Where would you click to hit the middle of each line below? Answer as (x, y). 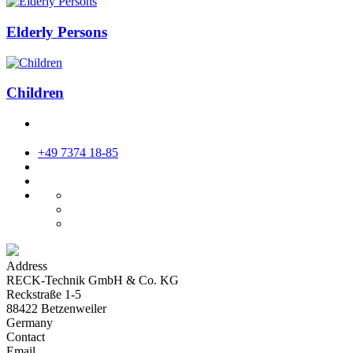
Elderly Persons (57, 32)
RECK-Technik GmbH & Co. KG (93, 280)
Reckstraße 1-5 (44, 294)
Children (35, 93)
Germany (30, 322)
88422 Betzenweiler (56, 308)
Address (27, 266)
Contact (26, 336)
